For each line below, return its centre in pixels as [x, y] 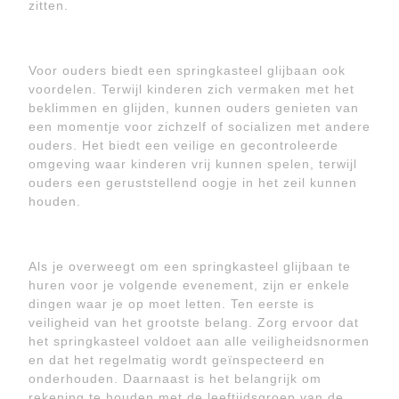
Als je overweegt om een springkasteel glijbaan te [190, 266]
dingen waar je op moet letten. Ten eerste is [171, 304]
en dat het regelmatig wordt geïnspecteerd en [177, 360]
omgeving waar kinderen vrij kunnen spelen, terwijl [193, 164]
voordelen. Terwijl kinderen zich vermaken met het [191, 89]
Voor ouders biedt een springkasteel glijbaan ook [187, 70]
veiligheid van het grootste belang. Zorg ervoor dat [194, 322]
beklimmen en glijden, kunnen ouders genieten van [194, 108]
